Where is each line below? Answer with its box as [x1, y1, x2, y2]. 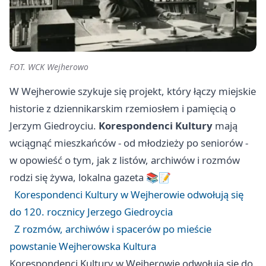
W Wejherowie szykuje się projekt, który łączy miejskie [9, 84, 256, 99]
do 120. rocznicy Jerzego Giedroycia [9, 205, 173, 219]
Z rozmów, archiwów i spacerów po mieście [14, 222, 211, 236]
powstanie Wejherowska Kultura [9, 239, 156, 254]
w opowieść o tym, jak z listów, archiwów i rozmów [9, 153, 240, 167]
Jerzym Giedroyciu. [9, 119, 99, 133]
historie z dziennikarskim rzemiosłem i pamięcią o [9, 102, 236, 116]
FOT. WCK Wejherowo [9, 61, 88, 73]
